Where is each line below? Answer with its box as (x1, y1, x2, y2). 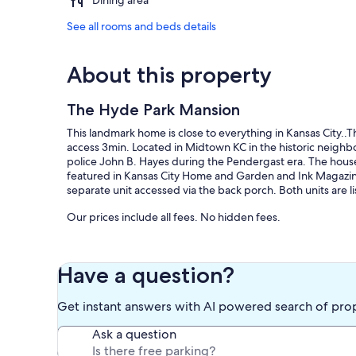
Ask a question (92, 326, 176, 343)
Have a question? (57, 261, 234, 289)
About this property (67, 61, 272, 89)
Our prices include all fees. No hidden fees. (67, 210, 281, 225)
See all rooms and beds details (67, 19, 216, 34)
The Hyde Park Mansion (67, 100, 240, 120)
